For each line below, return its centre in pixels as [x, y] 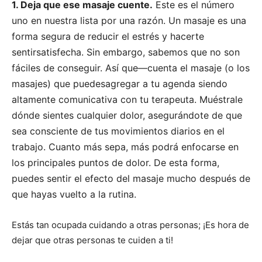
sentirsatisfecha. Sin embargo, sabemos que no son [126, 52]
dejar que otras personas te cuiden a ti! [92, 240]
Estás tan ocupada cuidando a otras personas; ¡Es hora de [130, 225]
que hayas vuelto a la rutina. [74, 194]
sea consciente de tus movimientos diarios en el [118, 131]
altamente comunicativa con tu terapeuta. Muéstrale [127, 99]
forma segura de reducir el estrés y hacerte [108, 36]
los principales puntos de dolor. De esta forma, [116, 162]
